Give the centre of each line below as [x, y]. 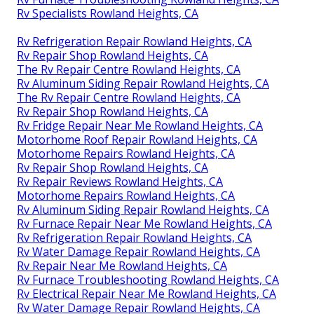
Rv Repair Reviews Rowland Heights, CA [120, 181]
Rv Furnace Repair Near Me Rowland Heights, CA [144, 223]
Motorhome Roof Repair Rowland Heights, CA [137, 139]
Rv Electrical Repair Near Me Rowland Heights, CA [146, 293]
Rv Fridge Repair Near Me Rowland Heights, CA [140, 125]
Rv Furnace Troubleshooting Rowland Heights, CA [148, 279]
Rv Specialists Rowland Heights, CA [108, 13]
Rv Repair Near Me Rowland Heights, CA [122, 265]
